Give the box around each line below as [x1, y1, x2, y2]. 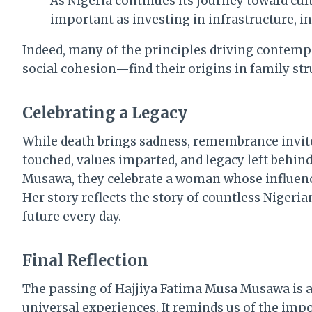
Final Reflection [22, 250, 148, 270]
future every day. [22, 208, 121, 224]
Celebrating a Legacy [22, 102, 187, 123]
